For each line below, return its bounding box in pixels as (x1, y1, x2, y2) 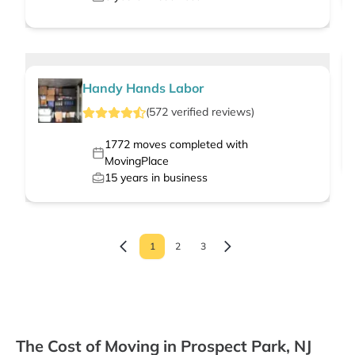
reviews (212, 105, 251, 120)
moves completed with (129, 137, 248, 152)
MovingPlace (104, 154, 169, 169)
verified (168, 105, 212, 120)
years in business (117, 170, 208, 185)
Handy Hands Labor (82, 80, 204, 97)
